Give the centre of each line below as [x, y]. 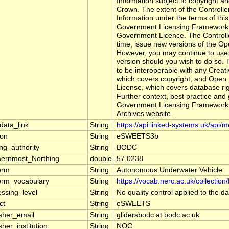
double [101, 159]
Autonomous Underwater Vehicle [169, 170]
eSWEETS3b [138, 136]
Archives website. [145, 114]
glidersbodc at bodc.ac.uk [158, 215]
